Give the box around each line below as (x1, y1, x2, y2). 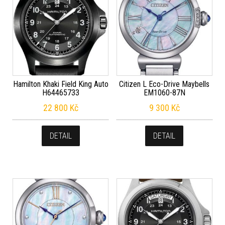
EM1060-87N (143, 88, 185, 98)
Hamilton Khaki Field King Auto (13, 79, 108, 89)
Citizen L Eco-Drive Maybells (119, 79, 210, 89)
